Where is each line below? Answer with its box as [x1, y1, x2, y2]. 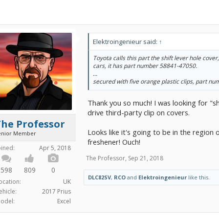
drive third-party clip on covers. [88, 107, 190, 117]
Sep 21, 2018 [128, 153, 163, 162]
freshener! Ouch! [88, 136, 140, 147]
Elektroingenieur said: [93, 37, 159, 46]
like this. [187, 173, 210, 181]
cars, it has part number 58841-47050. [93, 62, 197, 70]
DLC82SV [88, 173, 111, 181]
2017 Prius [42, 187, 71, 196]
